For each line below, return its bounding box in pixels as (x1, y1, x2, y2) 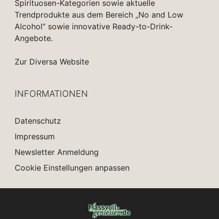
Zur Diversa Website (15, 57, 89, 67)
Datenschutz (15, 116, 61, 126)
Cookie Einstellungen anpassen (15, 163, 130, 173)
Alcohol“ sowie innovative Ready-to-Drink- (15, 22, 173, 32)
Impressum (15, 131, 55, 142)
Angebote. (15, 33, 53, 44)
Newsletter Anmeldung (15, 147, 99, 157)
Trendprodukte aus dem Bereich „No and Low (15, 10, 183, 20)
